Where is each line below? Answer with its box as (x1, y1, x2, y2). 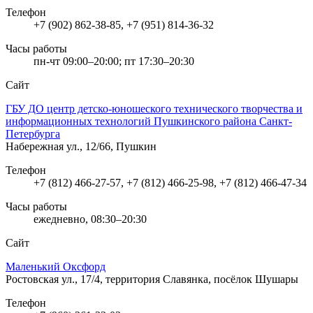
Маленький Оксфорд (6, 260, 105, 272)
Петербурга (6, 127, 60, 140)
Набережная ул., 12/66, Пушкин (6, 140, 156, 152)
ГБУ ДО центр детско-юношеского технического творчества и (6, 102, 303, 115)
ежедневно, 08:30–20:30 (34, 212, 147, 225)
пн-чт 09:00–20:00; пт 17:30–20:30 (34, 54, 194, 67)
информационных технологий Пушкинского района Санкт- (6, 115, 292, 127)
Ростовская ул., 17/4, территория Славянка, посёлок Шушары (6, 272, 298, 285)
